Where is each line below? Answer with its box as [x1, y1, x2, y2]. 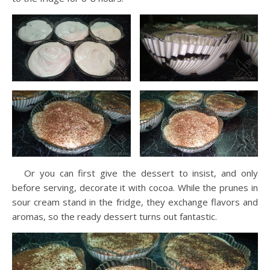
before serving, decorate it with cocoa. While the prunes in [12, 181, 258, 194]
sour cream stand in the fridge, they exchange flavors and [12, 196, 258, 209]
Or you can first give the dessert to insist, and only [24, 167, 258, 180]
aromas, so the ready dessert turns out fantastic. [12, 210, 217, 223]
